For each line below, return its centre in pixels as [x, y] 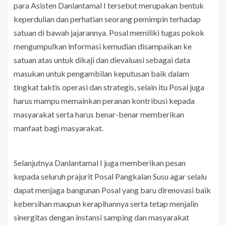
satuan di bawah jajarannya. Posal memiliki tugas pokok [109, 33]
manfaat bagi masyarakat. [59, 128]
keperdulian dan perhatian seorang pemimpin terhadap [107, 19]
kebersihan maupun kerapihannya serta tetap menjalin [106, 204]
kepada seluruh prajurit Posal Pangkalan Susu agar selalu [110, 177]
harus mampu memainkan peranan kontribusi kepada [104, 101]
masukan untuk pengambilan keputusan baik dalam [101, 74]
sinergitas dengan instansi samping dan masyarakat [101, 217]
